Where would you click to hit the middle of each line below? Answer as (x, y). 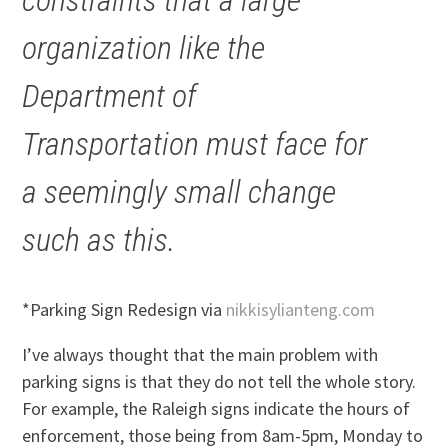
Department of (109, 95)
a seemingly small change (179, 191)
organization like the (144, 47)
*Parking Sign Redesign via (124, 309)
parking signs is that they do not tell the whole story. (219, 381)
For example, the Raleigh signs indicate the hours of (216, 408)
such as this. (99, 239)
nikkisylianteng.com (301, 309)
